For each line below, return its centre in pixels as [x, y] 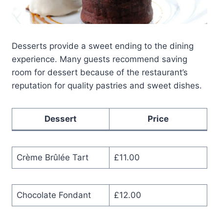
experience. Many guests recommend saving [99, 59]
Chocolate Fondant [54, 195]
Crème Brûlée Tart [52, 157]
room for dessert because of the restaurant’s [100, 72]
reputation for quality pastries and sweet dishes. [107, 85]
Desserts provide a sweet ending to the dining [103, 46]
